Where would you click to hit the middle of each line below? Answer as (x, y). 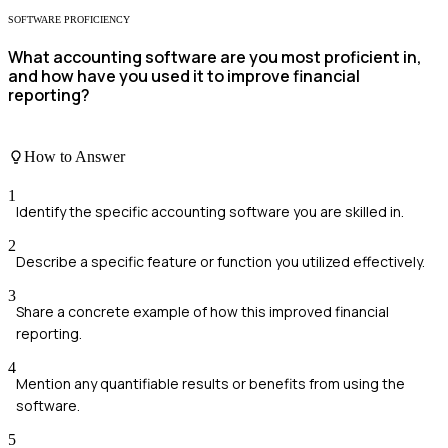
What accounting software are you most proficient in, (215, 57)
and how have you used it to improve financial (184, 76)
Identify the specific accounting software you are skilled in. (210, 211)
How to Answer (74, 156)
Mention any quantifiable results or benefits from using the (210, 383)
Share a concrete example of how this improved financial (202, 311)
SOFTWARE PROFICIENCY (69, 19)
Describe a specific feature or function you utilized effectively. (220, 261)
